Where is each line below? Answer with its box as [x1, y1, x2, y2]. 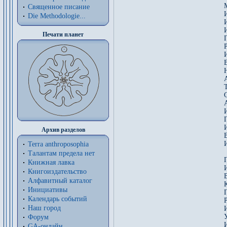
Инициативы [28, 186, 67, 194]
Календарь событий [28, 195, 87, 203]
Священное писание [28, 3, 90, 11]
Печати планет [43, 31, 84, 38]
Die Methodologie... [28, 12, 86, 20]
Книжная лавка [28, 159, 74, 166]
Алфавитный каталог [28, 177, 92, 184]
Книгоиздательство [28, 168, 87, 175]
